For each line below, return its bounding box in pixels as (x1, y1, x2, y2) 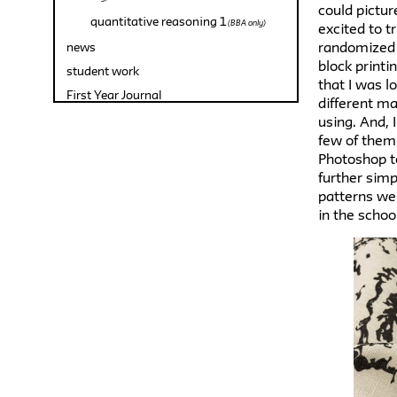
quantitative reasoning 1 (90, 14, 226, 28)
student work (66, 64, 139, 78)
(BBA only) (226, 19, 266, 27)
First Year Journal (66, 88, 161, 102)
